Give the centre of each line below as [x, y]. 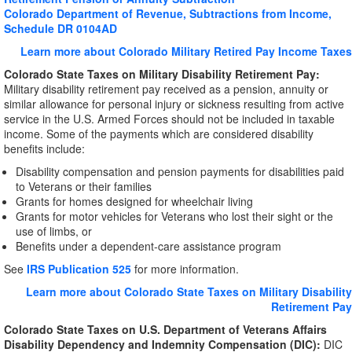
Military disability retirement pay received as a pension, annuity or [166, 89]
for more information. [185, 269]
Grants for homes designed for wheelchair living [134, 201]
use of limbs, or [54, 231]
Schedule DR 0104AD [60, 28]
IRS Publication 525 [79, 269]
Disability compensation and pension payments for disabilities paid [180, 171]
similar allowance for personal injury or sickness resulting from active [174, 104]
